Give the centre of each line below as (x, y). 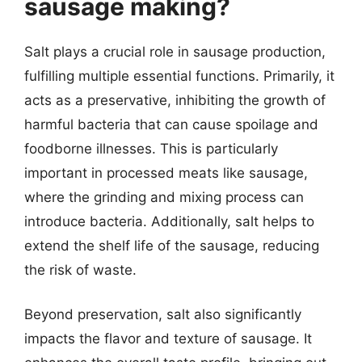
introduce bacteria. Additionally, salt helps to (169, 221)
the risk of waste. (80, 269)
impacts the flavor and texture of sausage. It (168, 339)
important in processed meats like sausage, (166, 173)
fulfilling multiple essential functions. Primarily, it (179, 76)
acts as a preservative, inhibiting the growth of (175, 100)
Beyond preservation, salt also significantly (163, 314)
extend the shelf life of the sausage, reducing (172, 245)
